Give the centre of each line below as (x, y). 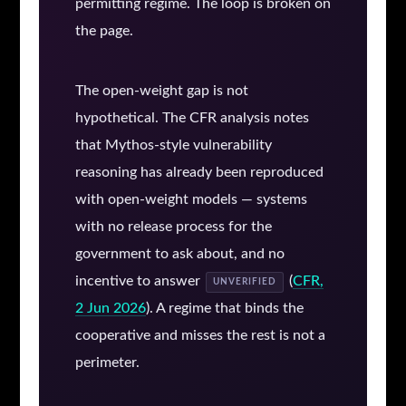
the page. (104, 31)
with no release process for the (173, 227)
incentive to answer (139, 281)
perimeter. (107, 363)
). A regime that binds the (224, 309)
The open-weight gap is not (161, 91)
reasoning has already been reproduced (199, 173)
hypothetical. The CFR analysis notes (192, 118)
